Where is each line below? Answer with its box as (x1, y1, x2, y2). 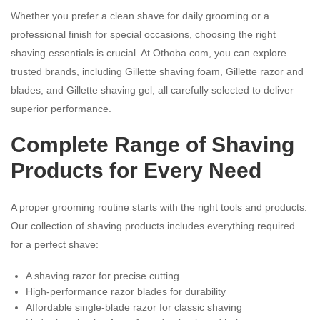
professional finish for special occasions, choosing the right (11, 28, 276, 40)
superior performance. (11, 102, 111, 114)
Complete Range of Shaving (11, 132, 294, 156)
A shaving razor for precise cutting (26, 269, 179, 281)
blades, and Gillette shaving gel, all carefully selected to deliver (11, 84, 294, 96)
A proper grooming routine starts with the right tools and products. (11, 201, 307, 213)
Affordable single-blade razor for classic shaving (26, 301, 242, 313)
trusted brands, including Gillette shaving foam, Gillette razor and (11, 65, 304, 77)
